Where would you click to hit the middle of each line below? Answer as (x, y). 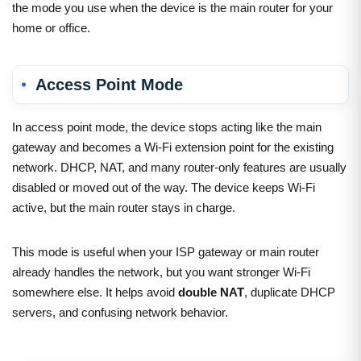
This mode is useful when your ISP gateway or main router (166, 251)
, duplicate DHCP (290, 292)
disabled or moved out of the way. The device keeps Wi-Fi (164, 187)
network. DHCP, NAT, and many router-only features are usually (179, 167)
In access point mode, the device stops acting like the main (167, 127)
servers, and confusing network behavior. (120, 312)
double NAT (211, 292)
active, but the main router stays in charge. (124, 207)
